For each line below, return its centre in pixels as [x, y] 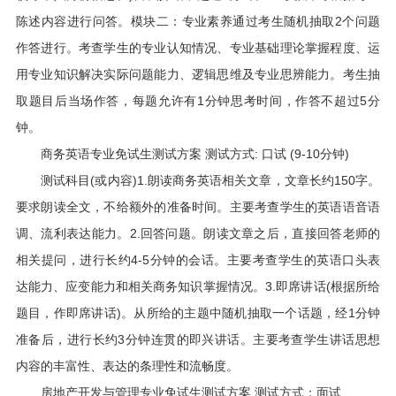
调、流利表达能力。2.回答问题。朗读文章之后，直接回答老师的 [198, 233]
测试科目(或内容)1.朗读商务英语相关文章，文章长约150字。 [198, 180]
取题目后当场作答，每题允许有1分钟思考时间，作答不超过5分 [198, 101]
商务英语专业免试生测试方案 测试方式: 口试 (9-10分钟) [182, 154]
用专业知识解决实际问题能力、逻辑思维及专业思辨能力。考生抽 [198, 74]
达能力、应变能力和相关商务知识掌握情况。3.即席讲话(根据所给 [198, 286]
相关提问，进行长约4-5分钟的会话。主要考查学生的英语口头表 [198, 260]
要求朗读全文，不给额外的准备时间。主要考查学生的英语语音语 [198, 207]
